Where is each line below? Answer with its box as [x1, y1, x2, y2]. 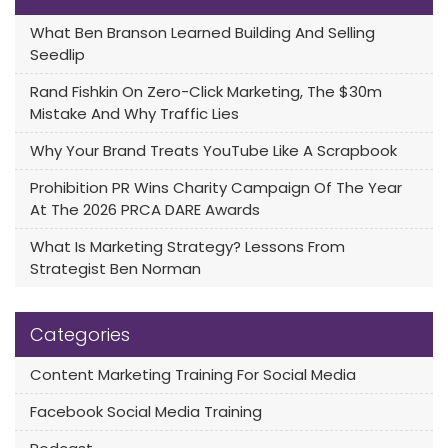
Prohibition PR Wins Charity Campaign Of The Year [30, 176, 402, 198]
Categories [30, 321, 130, 347]
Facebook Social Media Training [30, 400, 262, 422]
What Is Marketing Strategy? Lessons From [30, 235, 345, 257]
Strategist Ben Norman [30, 257, 201, 279]
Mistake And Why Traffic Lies [30, 102, 239, 124]
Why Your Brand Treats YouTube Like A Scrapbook [30, 139, 397, 161]
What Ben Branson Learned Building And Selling [30, 21, 375, 43]
